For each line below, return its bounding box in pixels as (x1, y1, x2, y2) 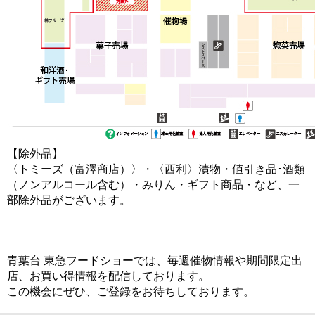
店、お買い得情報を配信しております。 (7, 267, 210, 284)
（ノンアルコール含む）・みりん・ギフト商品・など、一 (7, 176, 300, 193)
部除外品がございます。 (7, 191, 131, 208)
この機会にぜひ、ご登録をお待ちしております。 (7, 283, 255, 300)
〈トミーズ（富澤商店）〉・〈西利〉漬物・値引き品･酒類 (7, 160, 305, 177)
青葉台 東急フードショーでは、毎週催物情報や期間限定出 (7, 252, 302, 269)
